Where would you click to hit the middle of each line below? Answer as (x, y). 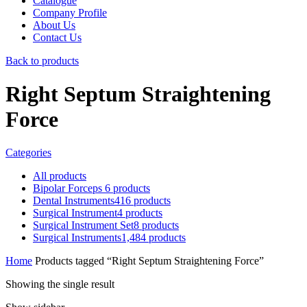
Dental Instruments (74, 201)
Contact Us (57, 37)
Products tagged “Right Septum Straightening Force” (148, 261)
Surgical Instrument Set (83, 225)
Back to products (42, 60)
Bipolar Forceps (69, 188)
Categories (28, 153)
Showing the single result (60, 284)
